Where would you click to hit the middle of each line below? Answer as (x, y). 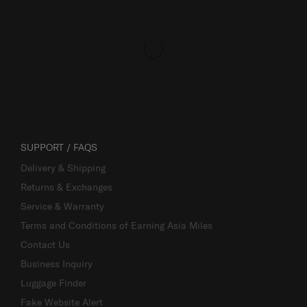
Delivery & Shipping (63, 168)
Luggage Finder (53, 283)
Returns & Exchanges (66, 187)
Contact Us (45, 245)
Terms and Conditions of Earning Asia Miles (116, 226)
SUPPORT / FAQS (59, 148)
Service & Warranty (62, 207)
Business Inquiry (57, 264)
